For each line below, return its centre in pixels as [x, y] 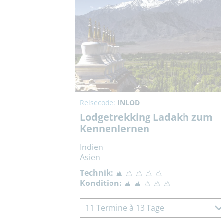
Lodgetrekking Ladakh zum [146, 117]
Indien [92, 147]
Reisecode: [99, 103]
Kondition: [101, 183]
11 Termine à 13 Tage [125, 208]
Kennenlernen [115, 129]
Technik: [97, 173]
